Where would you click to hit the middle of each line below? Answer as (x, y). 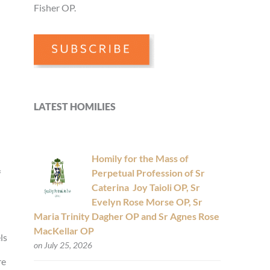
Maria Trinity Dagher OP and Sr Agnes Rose (126, 216)
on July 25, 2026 (63, 245)
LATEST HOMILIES (75, 107)
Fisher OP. (55, 7)
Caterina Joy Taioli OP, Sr (146, 187)
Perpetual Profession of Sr (148, 173)
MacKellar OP (64, 231)
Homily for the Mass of (140, 159)
